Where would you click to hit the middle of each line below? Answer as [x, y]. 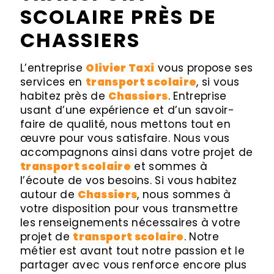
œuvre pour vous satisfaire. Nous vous [125, 138]
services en [53, 82]
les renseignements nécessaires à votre [130, 223]
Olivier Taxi [120, 68]
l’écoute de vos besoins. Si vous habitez [129, 180]
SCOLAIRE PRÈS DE [118, 17]
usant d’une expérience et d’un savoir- [127, 110]
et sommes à [169, 166]
